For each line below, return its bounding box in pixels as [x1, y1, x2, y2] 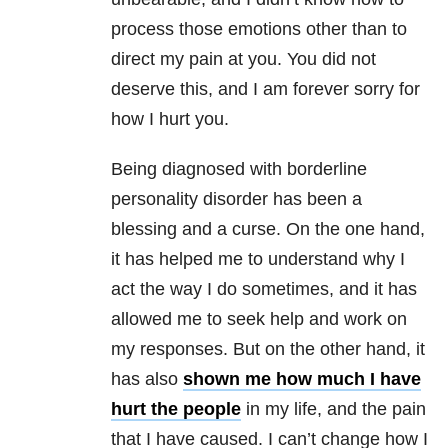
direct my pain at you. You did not [111, 49, 376, 70]
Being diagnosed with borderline [111, 159, 367, 180]
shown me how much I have [183, 369, 421, 390]
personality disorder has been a [111, 189, 362, 210]
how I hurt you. [111, 109, 229, 130]
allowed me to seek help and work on [111, 309, 407, 330]
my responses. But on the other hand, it [111, 339, 425, 360]
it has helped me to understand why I [111, 249, 405, 270]
